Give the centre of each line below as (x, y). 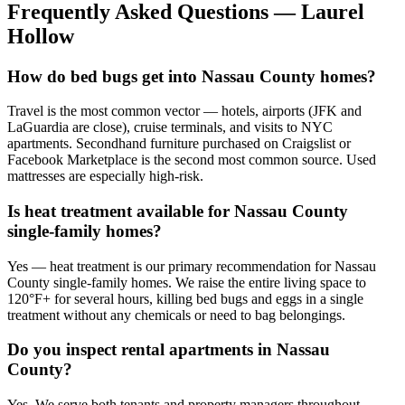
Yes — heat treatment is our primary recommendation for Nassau (192, 266)
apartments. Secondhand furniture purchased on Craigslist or (179, 144)
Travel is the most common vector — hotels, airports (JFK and (184, 111)
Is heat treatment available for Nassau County (178, 211)
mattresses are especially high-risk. (105, 176)
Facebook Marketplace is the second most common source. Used (192, 160)
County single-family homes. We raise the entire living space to (187, 282)
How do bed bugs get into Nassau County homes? (192, 76)
